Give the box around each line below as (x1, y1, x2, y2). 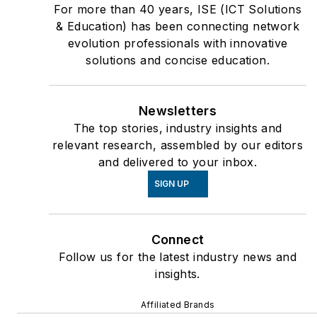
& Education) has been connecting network (56, 18, 300, 33)
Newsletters (138, 103, 217, 118)
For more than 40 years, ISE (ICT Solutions (54, 1, 301, 16)
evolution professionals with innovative (67, 35, 288, 50)
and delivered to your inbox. (98, 154, 258, 169)
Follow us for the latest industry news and (59, 249, 296, 264)
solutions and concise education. (86, 52, 270, 67)
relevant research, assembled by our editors (52, 137, 304, 152)
